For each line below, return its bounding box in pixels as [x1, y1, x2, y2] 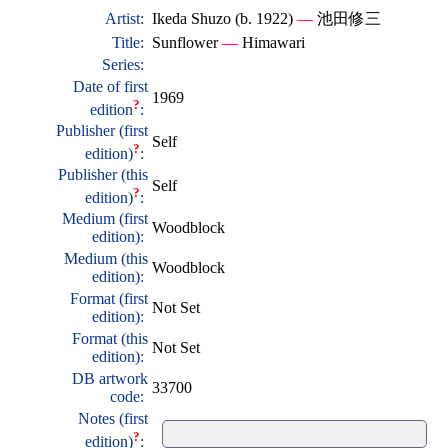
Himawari [238, 34, 305, 52]
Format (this [72, 330, 148, 348]
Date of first [73, 78, 148, 96]
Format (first [70, 290, 148, 308]
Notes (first [78, 410, 148, 428]
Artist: [105, 10, 148, 28]
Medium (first [62, 210, 148, 228]
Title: [112, 34, 148, 52]
